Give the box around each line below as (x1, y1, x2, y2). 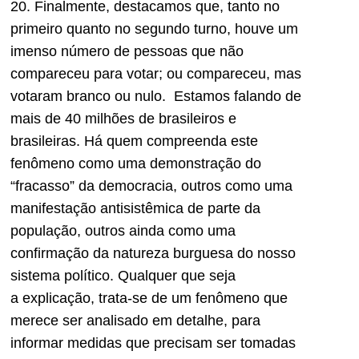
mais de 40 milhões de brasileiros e (10, 111, 236, 127)
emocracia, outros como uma (107, 178, 292, 195)
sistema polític (10, 268, 102, 284)
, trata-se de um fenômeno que (91, 290, 288, 307)
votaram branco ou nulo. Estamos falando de (10, 88, 301, 105)
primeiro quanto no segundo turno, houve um (10, 21, 298, 38)
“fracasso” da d (10, 178, 107, 195)
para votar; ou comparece (90, 66, 258, 83)
